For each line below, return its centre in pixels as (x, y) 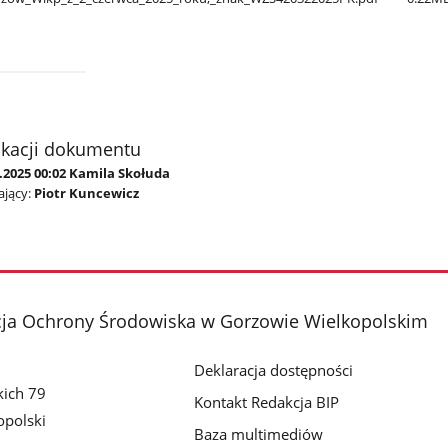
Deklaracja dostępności (274, 370)
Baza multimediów (259, 434)
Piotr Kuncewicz (86, 192)
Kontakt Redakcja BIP (267, 402)
